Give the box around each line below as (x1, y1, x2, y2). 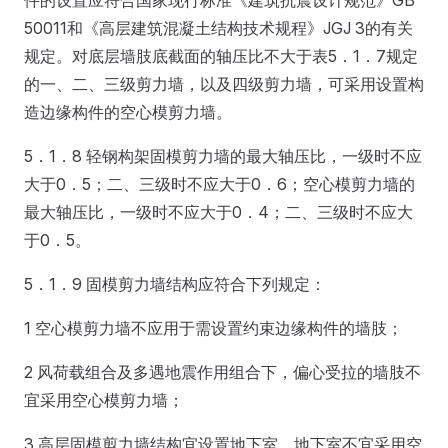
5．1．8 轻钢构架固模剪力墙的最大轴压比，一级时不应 (24, 145, 422, 166)
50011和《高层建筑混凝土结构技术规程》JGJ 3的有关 (24, 17, 413, 38)
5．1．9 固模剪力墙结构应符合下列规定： (24, 273, 326, 294)
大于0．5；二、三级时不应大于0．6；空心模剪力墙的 (24, 173, 415, 194)
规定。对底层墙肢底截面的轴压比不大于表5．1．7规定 (24, 45, 418, 66)
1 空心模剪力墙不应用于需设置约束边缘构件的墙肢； (24, 317, 403, 338)
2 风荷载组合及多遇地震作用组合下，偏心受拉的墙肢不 (24, 361, 421, 382)
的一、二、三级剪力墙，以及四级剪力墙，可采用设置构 (24, 73, 424, 94)
